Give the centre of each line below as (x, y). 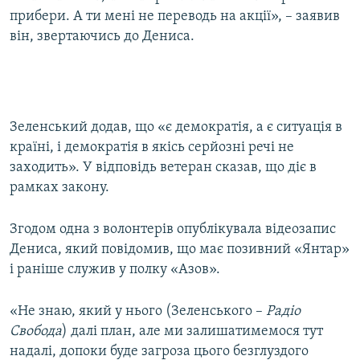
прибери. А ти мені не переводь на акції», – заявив (175, 17)
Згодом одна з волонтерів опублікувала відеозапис (173, 230)
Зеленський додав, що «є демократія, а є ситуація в (176, 128)
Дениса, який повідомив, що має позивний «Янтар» (180, 250)
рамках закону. (59, 188)
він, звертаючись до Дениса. (102, 37)
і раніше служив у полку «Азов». (115, 270)
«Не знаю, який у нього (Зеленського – (138, 312)
